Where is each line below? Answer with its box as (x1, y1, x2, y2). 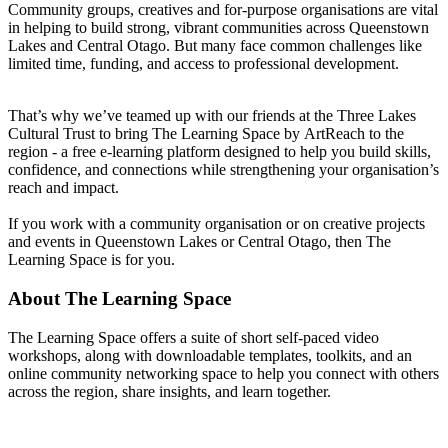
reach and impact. (8, 179, 119, 197)
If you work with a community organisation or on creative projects (8, 215, 425, 233)
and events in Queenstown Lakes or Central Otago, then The (8, 233, 391, 251)
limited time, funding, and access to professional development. (8, 55, 399, 73)
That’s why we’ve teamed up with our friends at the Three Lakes (8, 107, 416, 125)
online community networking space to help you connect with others (8, 364, 439, 382)
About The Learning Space (8, 288, 231, 310)
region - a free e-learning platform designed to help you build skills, (8, 143, 431, 161)
